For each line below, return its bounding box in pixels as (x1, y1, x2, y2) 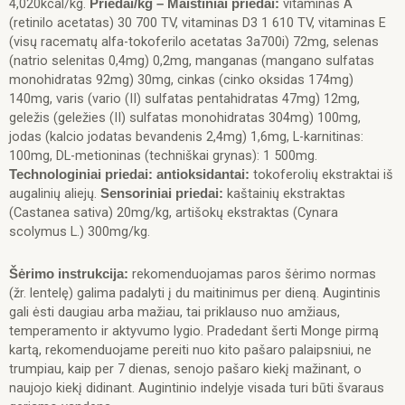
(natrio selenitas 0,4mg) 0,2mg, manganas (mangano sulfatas (9, 52, 374, 70)
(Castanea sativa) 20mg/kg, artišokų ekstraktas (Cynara (9, 204, 338, 221)
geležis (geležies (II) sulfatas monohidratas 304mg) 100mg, (9, 109, 361, 127)
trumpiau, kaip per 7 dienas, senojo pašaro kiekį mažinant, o (9, 360, 362, 377)
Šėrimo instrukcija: (9, 266, 132, 281)
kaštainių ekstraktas (223, 185, 345, 202)
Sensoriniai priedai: (100, 186, 223, 202)
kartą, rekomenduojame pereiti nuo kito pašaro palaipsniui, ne (9, 341, 372, 358)
